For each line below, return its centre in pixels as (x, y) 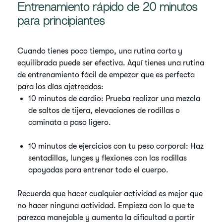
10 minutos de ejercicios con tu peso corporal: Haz (116, 146)
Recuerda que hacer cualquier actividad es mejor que (110, 194)
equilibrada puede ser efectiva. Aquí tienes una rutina (111, 63)
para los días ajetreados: (61, 87)
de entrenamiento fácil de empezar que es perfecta (106, 75)
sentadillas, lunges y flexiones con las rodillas (108, 158)
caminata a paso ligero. (70, 122)
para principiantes (61, 22)
